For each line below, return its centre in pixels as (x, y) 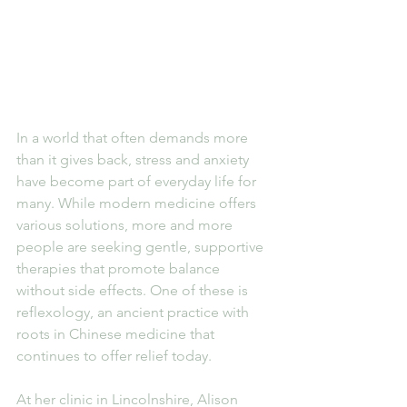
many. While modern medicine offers (138, 203)
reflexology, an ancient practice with (134, 312)
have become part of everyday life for (138, 181)
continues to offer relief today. (114, 355)
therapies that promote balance (120, 268)
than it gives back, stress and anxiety (134, 159)
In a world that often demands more (134, 137)
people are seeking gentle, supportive (142, 246)
